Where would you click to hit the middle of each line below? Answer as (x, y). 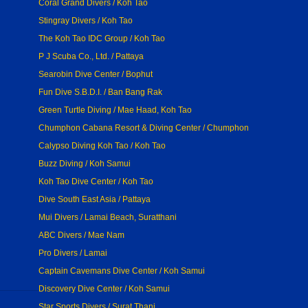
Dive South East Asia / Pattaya (95, 199)
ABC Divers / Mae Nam (81, 235)
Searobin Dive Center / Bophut (96, 74)
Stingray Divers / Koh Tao (86, 21)
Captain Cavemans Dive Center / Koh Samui (122, 271)
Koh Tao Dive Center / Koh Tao (96, 181)
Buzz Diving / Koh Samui (85, 164)
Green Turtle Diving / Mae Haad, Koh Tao (115, 110)
